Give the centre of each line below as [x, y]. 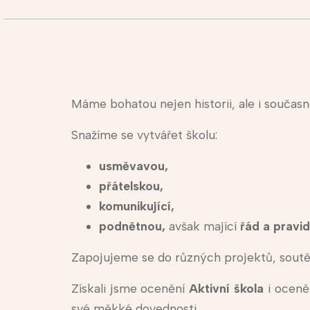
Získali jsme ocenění [130, 289]
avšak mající [202, 226]
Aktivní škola [227, 289]
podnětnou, [132, 226]
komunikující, [138, 206]
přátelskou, [133, 186]
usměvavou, [135, 166]
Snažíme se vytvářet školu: [144, 135]
